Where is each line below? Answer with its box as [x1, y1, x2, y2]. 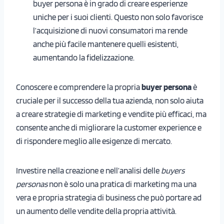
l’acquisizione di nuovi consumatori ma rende [33, 25, 187, 35]
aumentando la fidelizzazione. [33, 52, 134, 62]
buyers [159, 165, 184, 175]
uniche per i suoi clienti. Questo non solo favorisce [33, 11, 203, 22]
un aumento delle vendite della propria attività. [16, 205, 176, 216]
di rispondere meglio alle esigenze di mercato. [16, 135, 172, 146]
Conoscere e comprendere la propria [16, 81, 141, 92]
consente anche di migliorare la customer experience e [16, 122, 201, 132]
